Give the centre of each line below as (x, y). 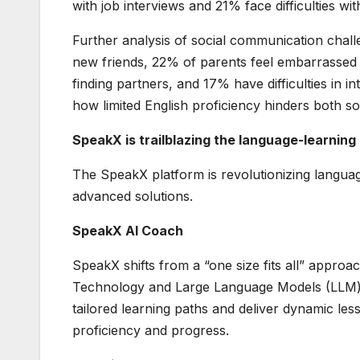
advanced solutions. (133, 196)
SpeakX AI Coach (128, 231)
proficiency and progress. (151, 331)
